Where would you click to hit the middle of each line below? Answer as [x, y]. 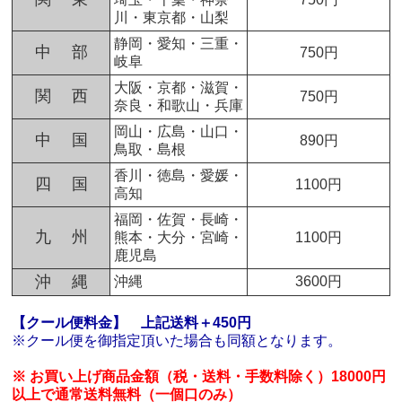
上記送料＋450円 [196, 323]
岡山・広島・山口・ [179, 132]
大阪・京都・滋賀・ [179, 88]
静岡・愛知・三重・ [179, 44]
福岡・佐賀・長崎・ [179, 220]
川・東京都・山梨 [171, 18]
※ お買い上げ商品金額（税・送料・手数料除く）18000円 [199, 377]
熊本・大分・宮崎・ [179, 238]
